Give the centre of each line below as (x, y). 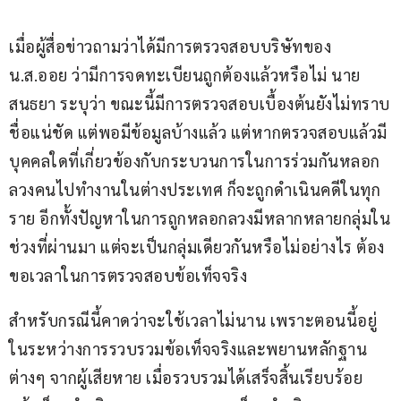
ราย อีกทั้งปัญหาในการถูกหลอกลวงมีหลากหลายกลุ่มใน (200, 218)
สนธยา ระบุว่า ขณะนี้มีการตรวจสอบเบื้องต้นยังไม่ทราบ (200, 104)
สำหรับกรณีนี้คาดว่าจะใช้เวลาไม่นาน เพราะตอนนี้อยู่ (193, 320)
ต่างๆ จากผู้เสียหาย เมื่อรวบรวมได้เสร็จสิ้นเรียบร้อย (186, 378)
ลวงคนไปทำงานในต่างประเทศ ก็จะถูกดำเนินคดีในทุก (195, 190)
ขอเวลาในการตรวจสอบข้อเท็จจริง (128, 276)
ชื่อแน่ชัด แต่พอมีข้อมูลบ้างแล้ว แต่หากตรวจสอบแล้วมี (198, 132)
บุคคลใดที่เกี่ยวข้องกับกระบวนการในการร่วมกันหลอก (195, 161)
